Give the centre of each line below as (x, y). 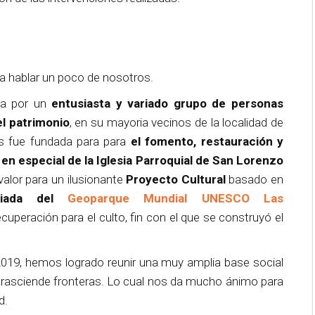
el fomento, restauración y (207, 141)
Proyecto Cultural (176, 179)
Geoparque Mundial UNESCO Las (176, 198)
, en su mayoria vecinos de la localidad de (176, 122)
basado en (254, 179)
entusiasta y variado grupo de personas (168, 103)
